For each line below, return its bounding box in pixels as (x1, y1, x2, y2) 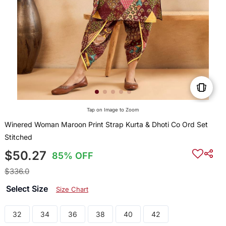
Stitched (4, 133, 32, 142)
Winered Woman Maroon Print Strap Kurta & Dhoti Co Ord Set (4, 120, 208, 129)
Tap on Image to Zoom (87, 107, 139, 113)
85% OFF (52, 150, 94, 161)
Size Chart (55, 185, 88, 194)
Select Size (6, 184, 50, 194)
